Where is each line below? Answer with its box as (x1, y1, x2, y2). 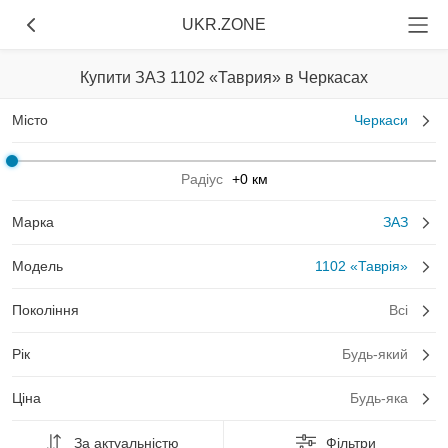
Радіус (180, 171, 223, 187)
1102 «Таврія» (315, 258, 408, 274)
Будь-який (342, 346, 408, 362)
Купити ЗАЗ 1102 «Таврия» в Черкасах (80, 69, 368, 86)
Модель (12, 258, 63, 274)
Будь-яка (350, 390, 408, 406)
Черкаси (354, 112, 408, 128)
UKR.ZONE (182, 16, 266, 33)
